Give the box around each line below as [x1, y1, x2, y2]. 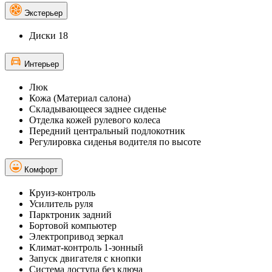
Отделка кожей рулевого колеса [29, 114, 160, 125]
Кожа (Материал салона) [29, 92, 131, 103]
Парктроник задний [29, 209, 112, 220]
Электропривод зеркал [29, 231, 123, 242]
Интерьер [24, 59, 59, 69]
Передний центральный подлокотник [29, 125, 185, 136]
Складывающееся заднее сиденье [29, 103, 166, 114]
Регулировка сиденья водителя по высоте [29, 136, 201, 147]
